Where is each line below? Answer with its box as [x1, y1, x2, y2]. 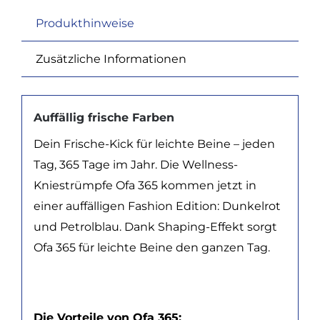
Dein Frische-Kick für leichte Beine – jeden [33, 137, 275, 151]
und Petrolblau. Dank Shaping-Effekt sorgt [33, 220, 277, 234]
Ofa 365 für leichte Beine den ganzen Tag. [33, 241, 270, 255]
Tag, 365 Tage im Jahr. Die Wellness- [33, 158, 238, 172]
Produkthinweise [35, 16, 134, 31]
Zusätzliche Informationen [35, 52, 186, 66]
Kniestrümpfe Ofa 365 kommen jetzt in [33, 179, 256, 193]
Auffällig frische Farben [33, 110, 174, 124]
